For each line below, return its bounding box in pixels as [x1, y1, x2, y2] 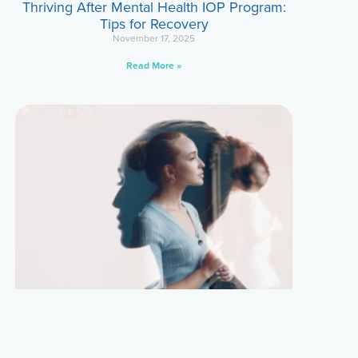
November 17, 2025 [113, 31, 196, 46]
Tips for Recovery [99, 14, 209, 35]
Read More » [126, 58, 182, 74]
